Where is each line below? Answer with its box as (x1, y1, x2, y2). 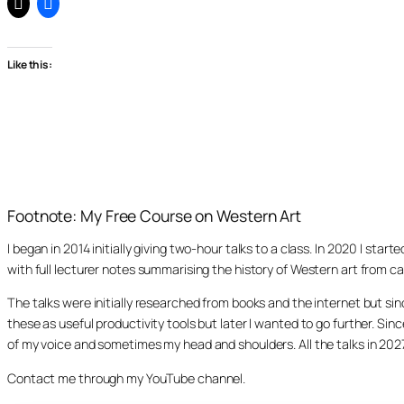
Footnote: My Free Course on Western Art (7, 205, 302, 227)
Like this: (7, 56, 52, 72)
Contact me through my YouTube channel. (7, 369, 246, 387)
